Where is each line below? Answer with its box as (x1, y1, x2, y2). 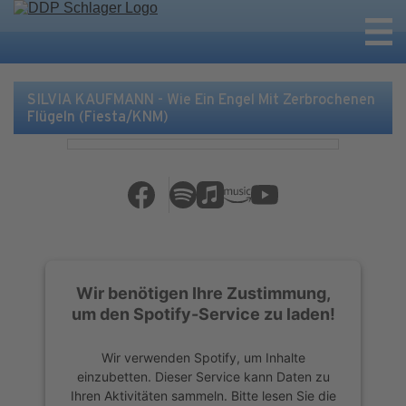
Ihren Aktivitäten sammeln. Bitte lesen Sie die (70, 387, 336, 403)
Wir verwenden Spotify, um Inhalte (101, 349, 305, 365)
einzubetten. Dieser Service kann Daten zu (76, 368, 330, 384)
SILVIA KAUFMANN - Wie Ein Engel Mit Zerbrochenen (27, 91, 375, 108)
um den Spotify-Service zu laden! (71, 304, 335, 324)
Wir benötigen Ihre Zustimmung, (75, 283, 331, 303)
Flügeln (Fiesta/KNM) (27, 108, 169, 125)
